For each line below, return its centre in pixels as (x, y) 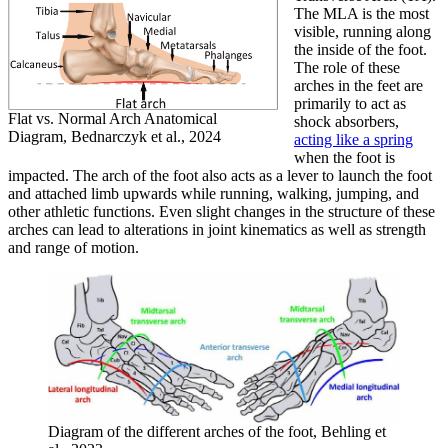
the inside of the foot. (360, 49)
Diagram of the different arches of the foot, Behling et (217, 431)
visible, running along (362, 31)
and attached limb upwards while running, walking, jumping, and (213, 193)
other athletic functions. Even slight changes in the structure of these (221, 211)
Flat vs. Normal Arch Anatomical (112, 118)
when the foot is (344, 157)
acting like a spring (353, 139)
